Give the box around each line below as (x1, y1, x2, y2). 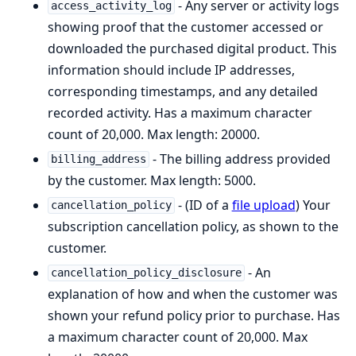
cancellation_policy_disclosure (50, 266, 242, 280)
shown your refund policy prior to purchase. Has (48, 306, 340, 324)
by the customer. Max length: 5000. (48, 171, 256, 189)
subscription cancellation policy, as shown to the (48, 217, 339, 235)
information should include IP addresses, (48, 60, 295, 79)
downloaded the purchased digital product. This (48, 39, 337, 57)
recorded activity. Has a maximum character (48, 103, 312, 122)
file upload (231, 195, 296, 214)
